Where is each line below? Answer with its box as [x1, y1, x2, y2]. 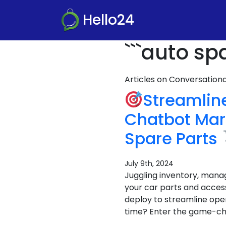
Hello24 [83, 10, 134, 30]
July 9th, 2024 [125, 158, 174, 168]
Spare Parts [125, 127, 221, 150]
